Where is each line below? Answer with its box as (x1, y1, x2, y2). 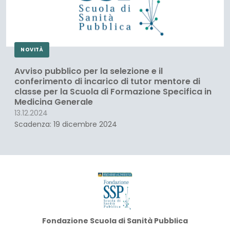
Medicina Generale (14, 95, 93, 108)
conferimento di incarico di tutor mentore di (14, 75, 200, 87)
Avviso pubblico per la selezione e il (14, 65, 163, 77)
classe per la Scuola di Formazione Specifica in (14, 85, 212, 98)
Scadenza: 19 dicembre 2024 (14, 119, 117, 129)
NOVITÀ (21, 45, 43, 53)
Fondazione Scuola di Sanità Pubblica (42, 215, 188, 226)
